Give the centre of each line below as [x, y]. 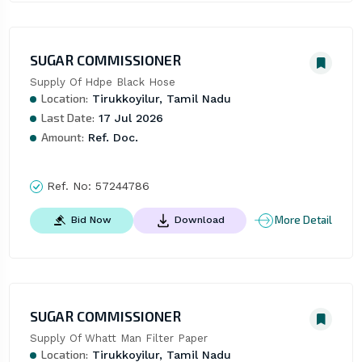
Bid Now [91, 220]
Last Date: [67, 117]
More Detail [304, 220]
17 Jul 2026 [128, 118]
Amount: [62, 137]
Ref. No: [69, 185]
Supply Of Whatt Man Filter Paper [118, 338]
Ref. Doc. [111, 137]
